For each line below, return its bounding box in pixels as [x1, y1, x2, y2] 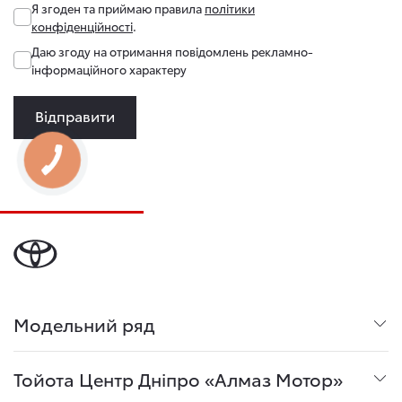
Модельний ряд [13, 311, 155, 337]
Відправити [35, 105, 115, 127]
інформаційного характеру [31, 61, 187, 78]
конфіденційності [31, 18, 133, 35]
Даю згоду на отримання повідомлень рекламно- [31, 43, 313, 60]
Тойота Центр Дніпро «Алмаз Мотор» [13, 366, 343, 392]
